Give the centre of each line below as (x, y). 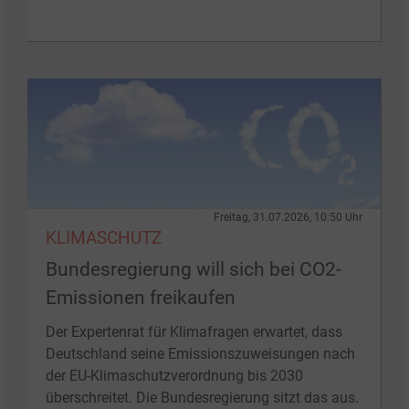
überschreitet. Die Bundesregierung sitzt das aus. (202, 397)
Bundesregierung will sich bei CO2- (194, 269)
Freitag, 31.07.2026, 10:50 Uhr (288, 217)
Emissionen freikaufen (141, 297)
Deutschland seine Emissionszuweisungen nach (200, 353)
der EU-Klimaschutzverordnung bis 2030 (174, 375)
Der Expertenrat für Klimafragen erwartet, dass (194, 331)
